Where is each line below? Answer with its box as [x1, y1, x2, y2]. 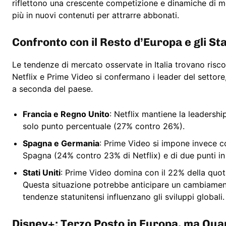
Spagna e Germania [23, 138, 99, 149]
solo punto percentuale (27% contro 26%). [23, 121, 185, 132]
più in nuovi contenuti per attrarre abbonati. [12, 10, 179, 21]
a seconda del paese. [12, 84, 93, 94]
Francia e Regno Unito [23, 109, 109, 120]
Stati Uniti [23, 167, 61, 178]
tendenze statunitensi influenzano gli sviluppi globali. [23, 192, 224, 202]
